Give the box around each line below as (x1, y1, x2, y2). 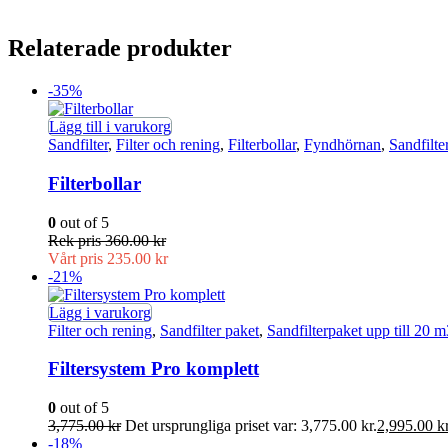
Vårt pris (48, 249, 107, 267)
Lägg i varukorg (49, 303, 151, 321)
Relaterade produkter (8, 35, 232, 62)
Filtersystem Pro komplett (48, 358, 259, 380)
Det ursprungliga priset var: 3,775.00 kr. (125, 417, 377, 435)
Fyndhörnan (304, 136, 381, 154)
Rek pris (48, 231, 105, 249)
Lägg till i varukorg (49, 118, 171, 136)
